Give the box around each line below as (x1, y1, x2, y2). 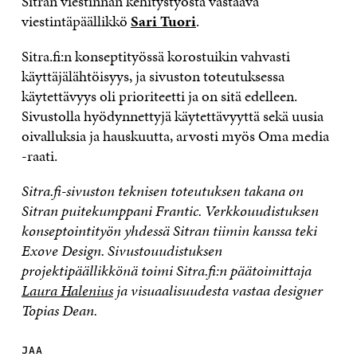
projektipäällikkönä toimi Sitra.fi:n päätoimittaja (21, 259, 312, 281)
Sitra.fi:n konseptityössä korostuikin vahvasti (21, 45, 290, 67)
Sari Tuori (130, 10, 196, 32)
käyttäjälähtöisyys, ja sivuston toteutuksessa (21, 65, 284, 87)
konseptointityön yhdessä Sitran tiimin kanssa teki (21, 219, 317, 241)
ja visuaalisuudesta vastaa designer (112, 279, 323, 301)
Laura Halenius (21, 279, 113, 301)
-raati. (21, 144, 57, 167)
